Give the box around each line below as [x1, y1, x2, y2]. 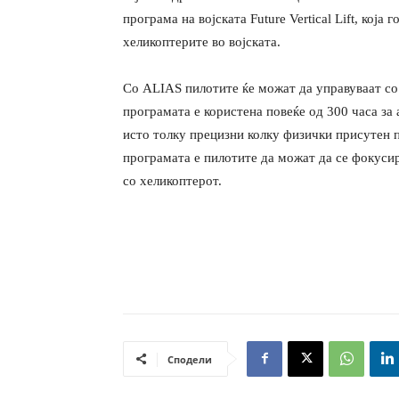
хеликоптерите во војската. [123, 34, 281, 49]
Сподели [167, 352, 212, 366]
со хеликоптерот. [123, 173, 222, 188]
